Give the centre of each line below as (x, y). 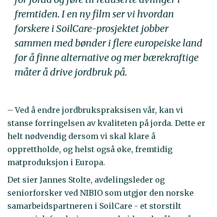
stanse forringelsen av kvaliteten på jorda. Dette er (106, 123)
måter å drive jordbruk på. (71, 72)
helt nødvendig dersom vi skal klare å (81, 136)
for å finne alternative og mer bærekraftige (107, 58)
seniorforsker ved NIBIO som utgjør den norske (101, 193)
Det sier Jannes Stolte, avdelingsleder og (86, 180)
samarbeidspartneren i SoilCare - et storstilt (94, 206)
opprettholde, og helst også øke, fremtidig (90, 149)
